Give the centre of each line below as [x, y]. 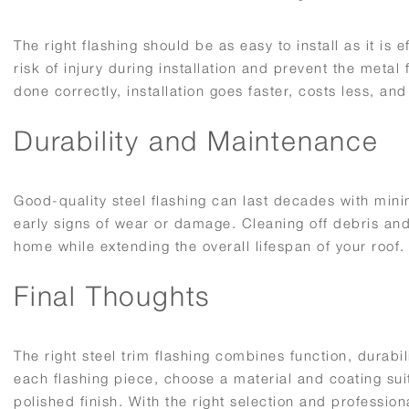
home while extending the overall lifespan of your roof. [210, 246]
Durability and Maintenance [196, 141]
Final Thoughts [112, 296]
